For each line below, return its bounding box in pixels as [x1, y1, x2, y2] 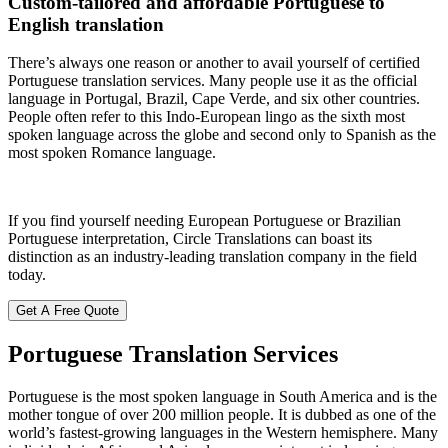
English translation [8, 13, 164, 35]
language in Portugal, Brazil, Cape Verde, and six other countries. [8, 90, 420, 108]
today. [8, 266, 46, 284]
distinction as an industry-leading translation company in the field [8, 248, 417, 266]
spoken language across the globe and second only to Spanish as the [8, 126, 436, 144]
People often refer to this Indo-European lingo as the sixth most [8, 108, 405, 126]
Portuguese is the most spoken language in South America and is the [8, 388, 437, 406]
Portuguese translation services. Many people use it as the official [8, 72, 417, 90]
